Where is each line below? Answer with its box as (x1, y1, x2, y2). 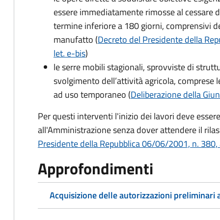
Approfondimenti (38, 157, 153, 180)
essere (54, 5, 80, 19)
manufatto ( (54, 33, 98, 46)
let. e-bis (54, 47, 85, 60)
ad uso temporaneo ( (54, 88, 131, 101)
